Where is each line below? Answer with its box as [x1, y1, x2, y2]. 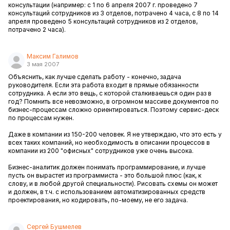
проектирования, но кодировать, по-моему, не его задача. [8, 196, 188, 204]
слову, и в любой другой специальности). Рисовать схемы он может [8, 180, 218, 187]
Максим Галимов [27, 52, 79, 60]
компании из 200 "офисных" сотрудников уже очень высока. [8, 147, 194, 155]
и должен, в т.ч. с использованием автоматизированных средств [8, 188, 205, 196]
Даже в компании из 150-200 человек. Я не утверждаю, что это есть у [8, 130, 222, 138]
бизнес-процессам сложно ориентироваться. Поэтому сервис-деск [8, 106, 219, 113]
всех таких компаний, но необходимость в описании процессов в [8, 139, 210, 146]
